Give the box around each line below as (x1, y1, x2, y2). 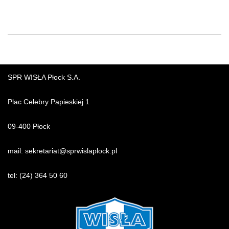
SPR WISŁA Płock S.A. (8, 73, 80, 82)
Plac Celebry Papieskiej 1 (8, 98, 89, 106)
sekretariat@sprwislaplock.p (25, 147, 116, 155)
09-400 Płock (8, 122, 50, 131)
